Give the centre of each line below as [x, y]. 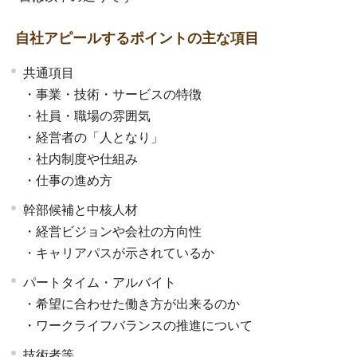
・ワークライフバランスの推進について [138, 325]
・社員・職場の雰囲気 [87, 116]
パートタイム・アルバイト [100, 282]
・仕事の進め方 [68, 180]
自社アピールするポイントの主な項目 [137, 38]
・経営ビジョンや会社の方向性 [113, 231]
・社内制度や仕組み [81, 159]
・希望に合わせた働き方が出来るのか [132, 304]
